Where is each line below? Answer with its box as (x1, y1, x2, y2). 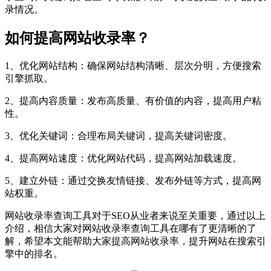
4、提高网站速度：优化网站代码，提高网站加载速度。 (5, 152, 242, 163)
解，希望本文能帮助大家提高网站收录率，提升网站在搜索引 (5, 235, 266, 246)
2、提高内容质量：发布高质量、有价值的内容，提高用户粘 (5, 95, 261, 106)
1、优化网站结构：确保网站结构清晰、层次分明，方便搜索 (5, 60, 261, 71)
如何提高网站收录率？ (5, 30, 150, 46)
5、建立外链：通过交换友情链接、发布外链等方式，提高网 (5, 175, 261, 186)
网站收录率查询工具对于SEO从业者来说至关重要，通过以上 (5, 210, 266, 221)
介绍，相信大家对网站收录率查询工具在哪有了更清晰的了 (5, 223, 256, 233)
